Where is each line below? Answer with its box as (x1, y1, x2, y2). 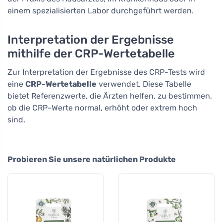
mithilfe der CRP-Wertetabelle (7, 47, 175, 61)
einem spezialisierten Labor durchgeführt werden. (7, 6, 194, 16)
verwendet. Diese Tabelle (97, 79, 191, 89)
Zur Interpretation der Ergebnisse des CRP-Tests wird (7, 67, 205, 77)
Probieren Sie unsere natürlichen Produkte (7, 155, 176, 165)
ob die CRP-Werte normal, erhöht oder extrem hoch (7, 103, 197, 113)
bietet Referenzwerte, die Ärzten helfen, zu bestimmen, (7, 91, 212, 101)
